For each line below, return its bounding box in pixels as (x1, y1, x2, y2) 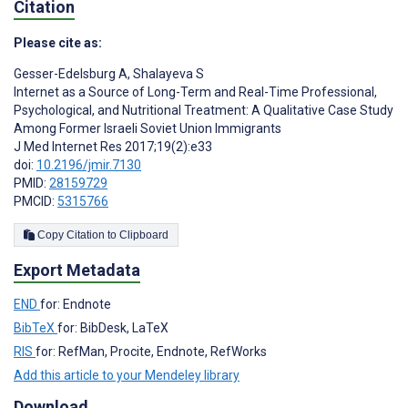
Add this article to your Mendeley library (14, 368, 240, 383)
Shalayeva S (130, 66, 204, 81)
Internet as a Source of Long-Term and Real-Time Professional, (14, 84, 377, 99)
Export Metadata (14, 260, 140, 280)
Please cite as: (14, 35, 102, 50)
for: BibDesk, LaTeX (57, 321, 168, 336)
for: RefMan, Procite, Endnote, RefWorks (36, 344, 267, 360)
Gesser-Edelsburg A (14, 66, 127, 81)
